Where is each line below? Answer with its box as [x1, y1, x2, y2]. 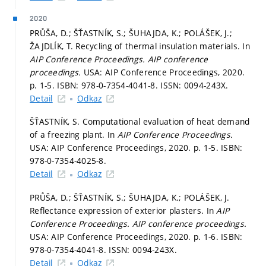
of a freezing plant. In [30, 129, 118, 141]
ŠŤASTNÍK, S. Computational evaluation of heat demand [30, 116, 250, 128]
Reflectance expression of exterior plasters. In [30, 204, 217, 216]
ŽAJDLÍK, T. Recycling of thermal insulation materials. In [30, 40, 250, 52]
